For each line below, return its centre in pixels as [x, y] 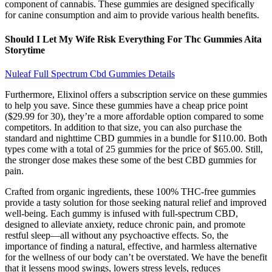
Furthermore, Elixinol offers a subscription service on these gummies [136, 94]
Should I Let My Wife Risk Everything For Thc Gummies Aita [133, 39]
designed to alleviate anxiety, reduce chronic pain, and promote [125, 224]
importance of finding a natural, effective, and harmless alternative [131, 246]
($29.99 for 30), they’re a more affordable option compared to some [134, 116]
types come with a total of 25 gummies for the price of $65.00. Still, [134, 149]
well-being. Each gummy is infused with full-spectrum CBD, [121, 213]
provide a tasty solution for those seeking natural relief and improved [136, 202]
